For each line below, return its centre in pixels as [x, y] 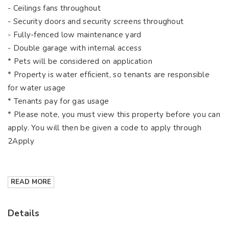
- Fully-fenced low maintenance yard [75, 35]
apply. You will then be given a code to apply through [105, 128]
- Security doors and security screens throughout [96, 21]
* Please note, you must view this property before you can [114, 114]
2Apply [21, 141]
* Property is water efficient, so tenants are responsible [109, 75]
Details [24, 213]
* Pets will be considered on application [80, 61]
